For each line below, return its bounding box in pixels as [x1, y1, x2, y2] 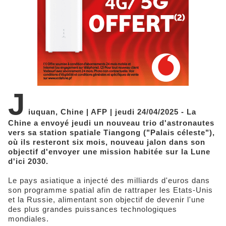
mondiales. [8, 214, 49, 223]
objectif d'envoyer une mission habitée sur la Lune [8, 147, 210, 156]
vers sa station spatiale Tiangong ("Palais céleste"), [8, 128, 215, 137]
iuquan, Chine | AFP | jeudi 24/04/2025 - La [28, 107, 196, 116]
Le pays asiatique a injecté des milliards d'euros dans [8, 176, 210, 185]
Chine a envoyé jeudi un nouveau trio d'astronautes [8, 118, 214, 127]
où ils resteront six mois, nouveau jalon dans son [8, 137, 205, 146]
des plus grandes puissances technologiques [8, 204, 177, 213]
